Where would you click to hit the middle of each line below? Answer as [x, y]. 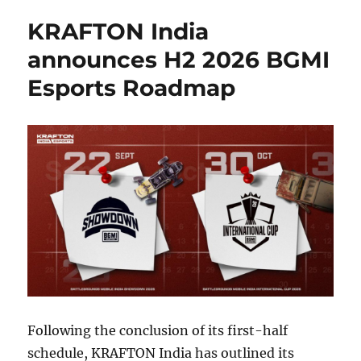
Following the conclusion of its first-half [158, 331]
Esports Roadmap [132, 88]
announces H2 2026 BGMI [179, 60]
